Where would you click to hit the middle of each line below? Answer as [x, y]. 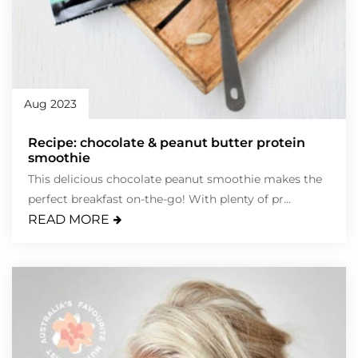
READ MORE [69, 220]
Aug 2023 [50, 104]
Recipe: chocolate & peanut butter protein [167, 143]
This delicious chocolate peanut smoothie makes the [175, 179]
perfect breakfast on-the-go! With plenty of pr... [159, 199]
